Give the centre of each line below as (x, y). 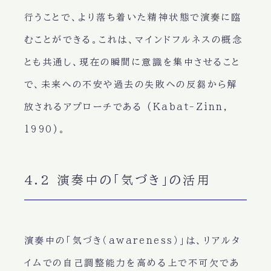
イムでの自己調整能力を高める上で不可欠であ (132, 263)
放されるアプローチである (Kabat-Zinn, (126, 107)
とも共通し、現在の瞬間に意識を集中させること (132, 62)
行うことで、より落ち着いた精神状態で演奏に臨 (133, 18)
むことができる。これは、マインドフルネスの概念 (133, 40)
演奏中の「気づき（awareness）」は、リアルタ (132, 241)
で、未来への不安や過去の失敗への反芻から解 (131, 85)
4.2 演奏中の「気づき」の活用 (118, 180)
